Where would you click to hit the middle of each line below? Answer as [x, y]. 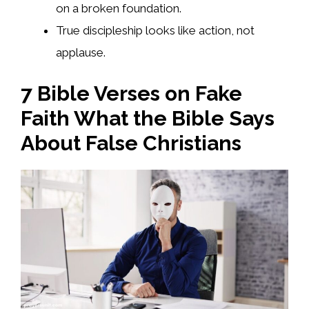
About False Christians [131, 143]
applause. [81, 53]
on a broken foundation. [119, 9]
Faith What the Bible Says [148, 118]
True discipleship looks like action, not [155, 31]
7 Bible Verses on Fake [131, 93]
